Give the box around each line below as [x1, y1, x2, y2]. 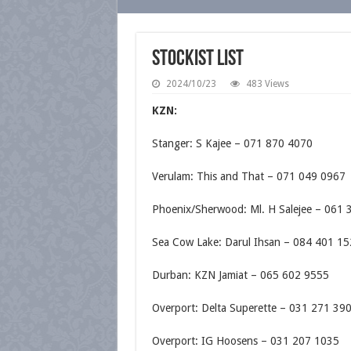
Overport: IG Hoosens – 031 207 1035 [151, 335, 339, 347]
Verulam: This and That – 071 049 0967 [151, 170, 346, 183]
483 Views [245, 78, 289, 89]
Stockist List [151, 49, 244, 71]
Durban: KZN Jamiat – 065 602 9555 [151, 269, 329, 281]
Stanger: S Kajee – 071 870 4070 [151, 137, 313, 150]
